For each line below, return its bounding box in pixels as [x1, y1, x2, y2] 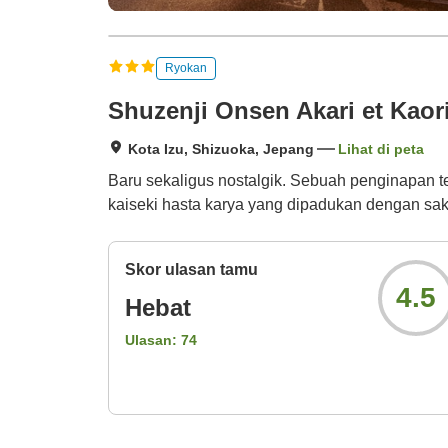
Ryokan [165, 60, 207, 75]
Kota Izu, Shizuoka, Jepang [128, 141, 314, 158]
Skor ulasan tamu [125, 261, 258, 279]
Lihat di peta [338, 141, 424, 158]
